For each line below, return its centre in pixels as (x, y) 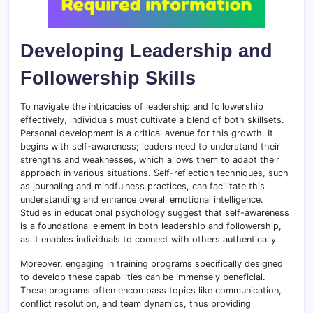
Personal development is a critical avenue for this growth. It (147, 133)
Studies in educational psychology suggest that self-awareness (155, 213)
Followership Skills (108, 78)
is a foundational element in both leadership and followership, (151, 226)
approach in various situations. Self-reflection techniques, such (154, 173)
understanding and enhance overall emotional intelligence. (142, 200)
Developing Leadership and (146, 51)
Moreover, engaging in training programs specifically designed (152, 264)
